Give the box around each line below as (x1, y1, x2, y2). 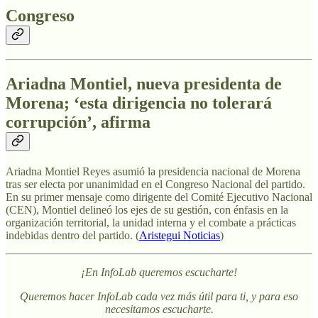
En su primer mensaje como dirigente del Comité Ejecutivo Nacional (6, 190, 312, 203)
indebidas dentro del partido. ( (6, 229, 139, 241)
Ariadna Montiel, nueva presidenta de (6, 74, 282, 93)
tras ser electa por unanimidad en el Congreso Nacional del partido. (6, 177, 305, 190)
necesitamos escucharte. (104, 302, 214, 315)
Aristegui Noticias (139, 229, 220, 241)
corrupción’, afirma (6, 112, 150, 131)
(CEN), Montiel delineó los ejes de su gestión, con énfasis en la (6, 203, 288, 216)
